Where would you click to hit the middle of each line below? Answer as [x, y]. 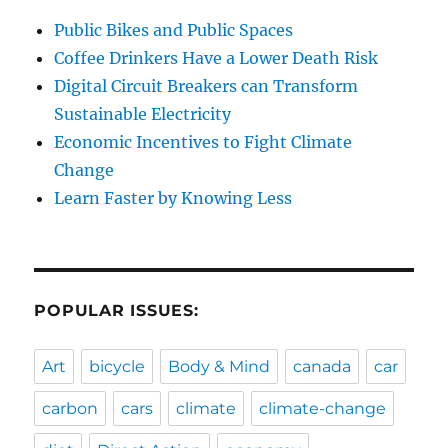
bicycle [117, 366]
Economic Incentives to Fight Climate [203, 141]
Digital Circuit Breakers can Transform [206, 85]
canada [322, 366]
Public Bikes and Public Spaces [174, 29]
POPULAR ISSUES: [116, 310]
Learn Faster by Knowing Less [173, 197]
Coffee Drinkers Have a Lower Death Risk [216, 57]
